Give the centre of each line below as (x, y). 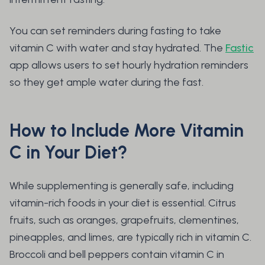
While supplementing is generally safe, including (122, 186)
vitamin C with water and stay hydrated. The (117, 48)
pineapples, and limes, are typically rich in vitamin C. (130, 237)
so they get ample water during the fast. (108, 83)
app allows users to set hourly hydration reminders (129, 65)
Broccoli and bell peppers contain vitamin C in (117, 255)
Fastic (240, 48)
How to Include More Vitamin (127, 131)
